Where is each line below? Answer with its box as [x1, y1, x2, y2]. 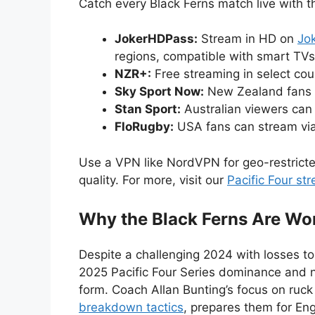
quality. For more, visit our [79, 172, 227, 187]
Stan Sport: [115, 102, 181, 116]
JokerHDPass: [115, 32, 198, 46]
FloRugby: [115, 120, 174, 134]
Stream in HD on [198, 32, 297, 46]
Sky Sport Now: [115, 84, 204, 98]
